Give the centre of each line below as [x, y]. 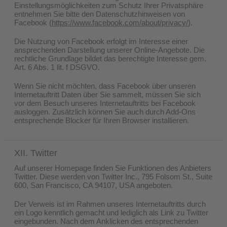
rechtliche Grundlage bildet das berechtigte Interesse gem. [110, 58]
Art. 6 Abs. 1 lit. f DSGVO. [57, 67]
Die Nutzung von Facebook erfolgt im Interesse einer [101, 41]
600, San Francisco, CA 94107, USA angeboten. [93, 185]
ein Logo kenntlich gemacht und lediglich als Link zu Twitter [111, 212]
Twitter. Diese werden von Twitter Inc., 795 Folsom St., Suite [113, 176]
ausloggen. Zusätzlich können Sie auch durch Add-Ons [105, 111]
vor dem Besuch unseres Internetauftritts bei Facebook [105, 103]
